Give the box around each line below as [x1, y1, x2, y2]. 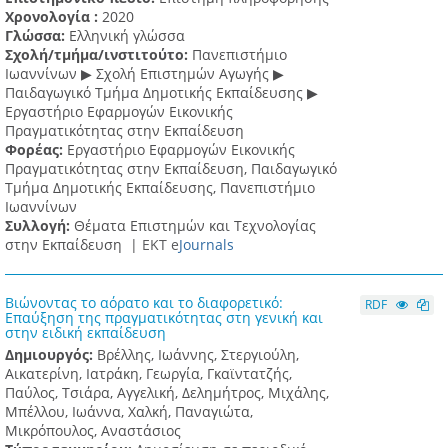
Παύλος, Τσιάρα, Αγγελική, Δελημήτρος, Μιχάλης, [5, 383, 329, 403]
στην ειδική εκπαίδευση [5, 323, 166, 343]
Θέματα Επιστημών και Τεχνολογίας [74, 216, 316, 236]
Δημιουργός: [5, 345, 97, 365]
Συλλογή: [5, 216, 74, 236]
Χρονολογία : [5, 7, 102, 27]
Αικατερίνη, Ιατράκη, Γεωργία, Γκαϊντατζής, [5, 364, 292, 384]
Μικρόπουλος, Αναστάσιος [5, 421, 181, 441]
